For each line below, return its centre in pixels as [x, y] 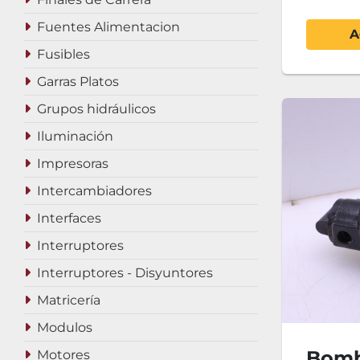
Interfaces [69, 218]
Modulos [65, 327]
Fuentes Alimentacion [108, 27]
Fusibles [63, 54]
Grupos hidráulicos [96, 109]
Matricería [69, 300]
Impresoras [73, 164]
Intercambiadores [94, 191]
